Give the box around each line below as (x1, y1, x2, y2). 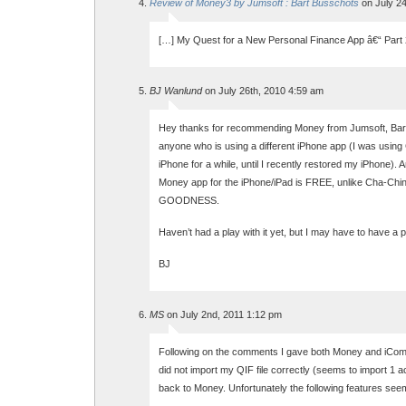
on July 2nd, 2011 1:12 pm (164, 309, 282, 320)
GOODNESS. (159, 195, 219, 206)
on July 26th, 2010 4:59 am (202, 85, 324, 96)
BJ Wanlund (150, 85, 202, 96)
